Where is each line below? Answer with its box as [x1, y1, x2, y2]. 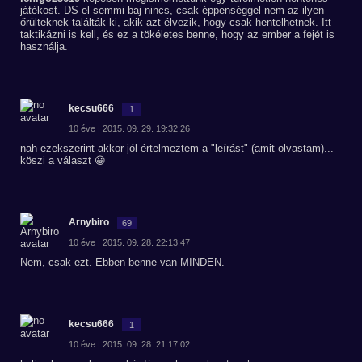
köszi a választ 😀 [20, 154, 106, 166]
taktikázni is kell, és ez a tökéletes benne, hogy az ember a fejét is [20, 28, 335, 40]
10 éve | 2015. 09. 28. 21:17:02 [69, 339, 190, 349]
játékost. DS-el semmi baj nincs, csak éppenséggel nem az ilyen [20, 4, 324, 16]
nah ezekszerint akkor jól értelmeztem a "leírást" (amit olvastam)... [20, 142, 334, 154]
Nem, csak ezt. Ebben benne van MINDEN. [20, 256, 225, 268]
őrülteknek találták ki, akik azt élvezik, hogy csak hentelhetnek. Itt [20, 16, 331, 28]
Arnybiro [69, 217, 109, 228]
